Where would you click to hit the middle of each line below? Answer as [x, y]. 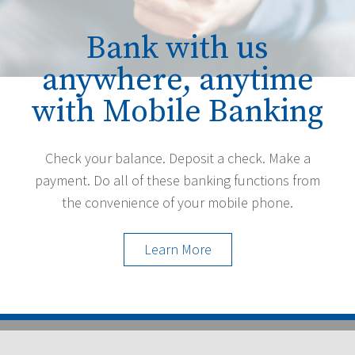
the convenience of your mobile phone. [177, 202]
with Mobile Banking [177, 112]
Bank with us [177, 48]
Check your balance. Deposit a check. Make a [177, 158]
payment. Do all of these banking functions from [177, 180]
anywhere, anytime [177, 80]
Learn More [177, 249]
